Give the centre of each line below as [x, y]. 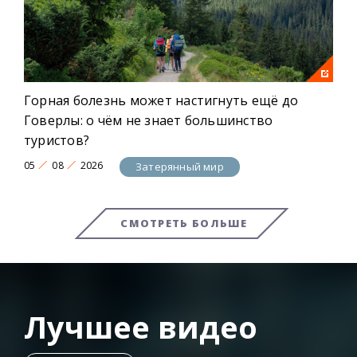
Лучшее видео [141, 326]
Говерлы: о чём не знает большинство [149, 120]
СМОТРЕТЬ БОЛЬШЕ [184, 223]
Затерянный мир [180, 167]
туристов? [57, 140]
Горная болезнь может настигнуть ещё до [161, 100]
